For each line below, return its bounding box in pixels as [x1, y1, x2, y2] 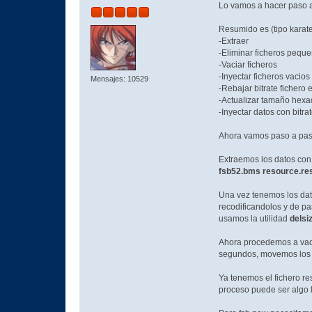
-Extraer [218, 36, 249, 47]
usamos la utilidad [218, 214, 290, 224]
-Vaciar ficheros [218, 60, 277, 70]
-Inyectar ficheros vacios [218, 72, 310, 82]
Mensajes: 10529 [91, 74, 149, 83]
